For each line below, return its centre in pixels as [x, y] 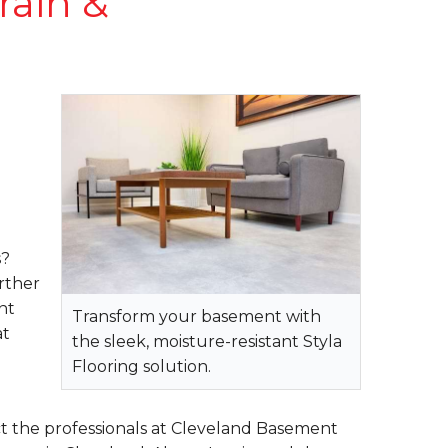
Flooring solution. [141, 366]
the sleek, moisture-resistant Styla [207, 341]
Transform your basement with [196, 316]
